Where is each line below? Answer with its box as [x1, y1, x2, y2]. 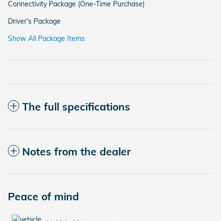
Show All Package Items [8, 34, 85, 43]
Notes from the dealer [22, 145, 131, 158]
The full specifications [22, 100, 130, 113]
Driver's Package [8, 16, 61, 26]
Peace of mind [8, 189, 79, 203]
